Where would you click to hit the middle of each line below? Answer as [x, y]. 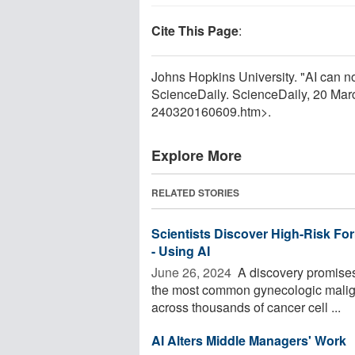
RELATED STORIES [195, 192]
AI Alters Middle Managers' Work [249, 340]
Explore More [197, 155]
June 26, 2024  [193, 272]
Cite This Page [195, 30]
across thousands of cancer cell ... [246, 307]
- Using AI [181, 250]
